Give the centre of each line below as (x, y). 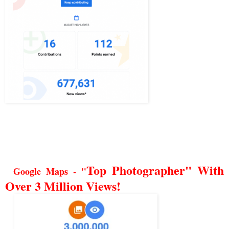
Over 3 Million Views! (63, 186)
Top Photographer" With (155, 170)
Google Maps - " (50, 171)
